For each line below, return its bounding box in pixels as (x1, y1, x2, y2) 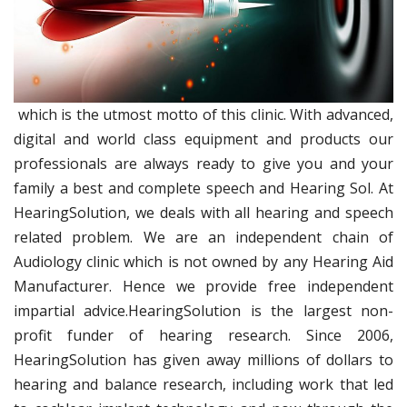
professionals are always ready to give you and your (14, 154, 393, 174)
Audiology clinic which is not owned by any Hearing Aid (14, 252, 393, 273)
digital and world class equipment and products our (14, 129, 393, 150)
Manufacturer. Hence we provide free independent (14, 276, 393, 297)
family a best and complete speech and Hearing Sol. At (14, 178, 393, 199)
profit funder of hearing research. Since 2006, (14, 325, 393, 346)
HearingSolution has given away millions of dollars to (14, 350, 393, 371)
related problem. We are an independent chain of (14, 227, 393, 248)
